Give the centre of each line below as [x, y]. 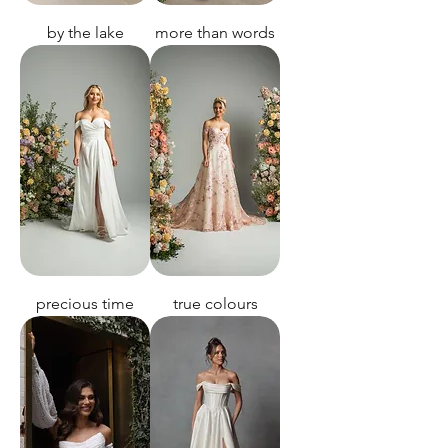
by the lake [85, 33]
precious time [85, 304]
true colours [215, 304]
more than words [215, 33]
